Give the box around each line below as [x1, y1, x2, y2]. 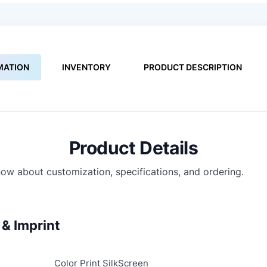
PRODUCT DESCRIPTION [144, 61, 242, 72]
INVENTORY [62, 61, 111, 72]
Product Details [69, 136, 198, 159]
